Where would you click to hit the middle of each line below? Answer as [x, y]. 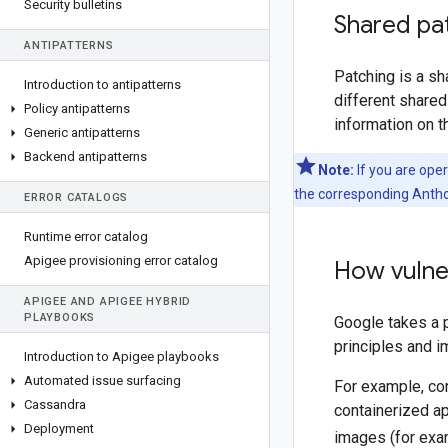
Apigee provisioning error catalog [121, 260]
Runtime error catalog [86, 236]
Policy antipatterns [77, 108]
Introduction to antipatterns [102, 84]
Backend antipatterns [85, 156]
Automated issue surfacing [102, 380]
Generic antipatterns [82, 132]
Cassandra [55, 404]
